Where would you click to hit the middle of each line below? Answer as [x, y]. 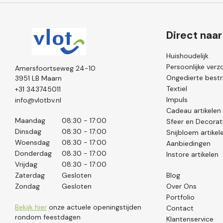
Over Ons [182, 186]
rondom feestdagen [48, 217]
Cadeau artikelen [194, 111]
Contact [180, 208]
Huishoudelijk [188, 56]
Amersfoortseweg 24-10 [55, 68]
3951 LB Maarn [38, 78]
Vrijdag [26, 164]
